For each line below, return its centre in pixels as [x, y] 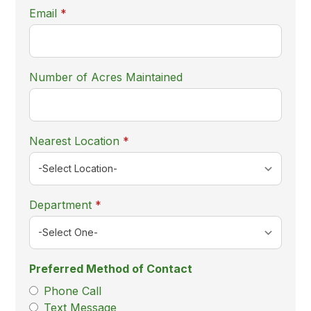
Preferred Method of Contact [111, 269]
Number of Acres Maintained [106, 77]
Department [61, 205]
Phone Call [73, 291]
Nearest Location [75, 141]
